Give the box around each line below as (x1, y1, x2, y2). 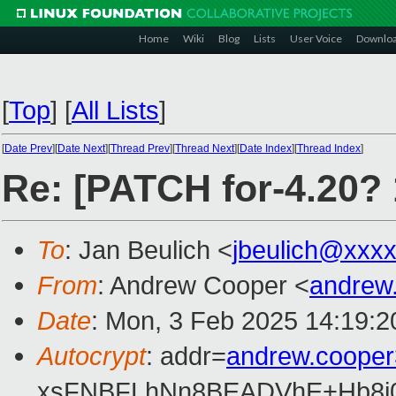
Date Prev (4, 142, 52, 155)
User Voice (290, 32, 342, 45)
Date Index (240, 142, 292, 155)
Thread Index (297, 142, 361, 155)
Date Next (57, 142, 105, 155)
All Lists (72, 95, 159, 125)
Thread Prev (110, 142, 170, 155)
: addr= (146, 341, 226, 371)
